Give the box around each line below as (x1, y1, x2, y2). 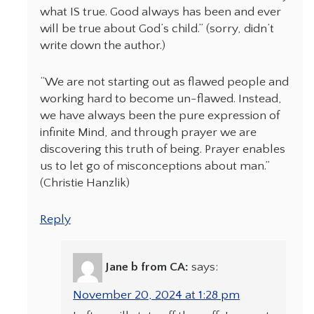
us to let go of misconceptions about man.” (39, 159, 270, 174)
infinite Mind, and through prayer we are (39, 125, 257, 140)
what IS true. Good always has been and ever (39, 5, 281, 20)
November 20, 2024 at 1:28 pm (73, 287, 240, 302)
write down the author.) (39, 39, 165, 53)
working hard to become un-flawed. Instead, (39, 92, 282, 107)
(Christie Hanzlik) (39, 176, 130, 191)
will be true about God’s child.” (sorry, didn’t (39, 22, 274, 36)
